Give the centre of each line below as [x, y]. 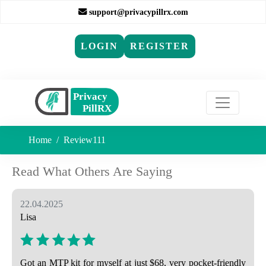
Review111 [85, 140]
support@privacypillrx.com [137, 12]
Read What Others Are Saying [92, 171]
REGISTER [160, 46]
